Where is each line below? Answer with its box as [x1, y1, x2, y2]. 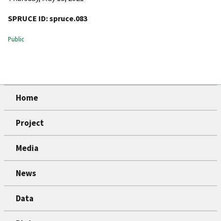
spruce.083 [49, 13, 87, 24]
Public [8, 35, 24, 43]
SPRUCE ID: [8, 13, 48, 24]
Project [16, 117, 44, 129]
